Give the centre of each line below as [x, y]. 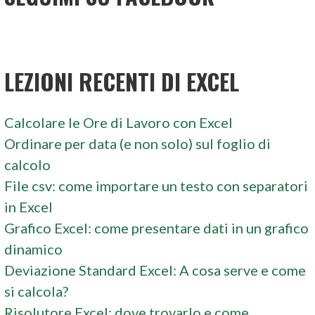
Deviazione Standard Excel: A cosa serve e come [155, 270]
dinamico [34, 249]
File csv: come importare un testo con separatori [156, 185]
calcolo [28, 164]
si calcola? [37, 291]
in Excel [29, 206]
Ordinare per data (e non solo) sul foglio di [138, 143]
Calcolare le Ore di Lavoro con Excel [119, 122]
